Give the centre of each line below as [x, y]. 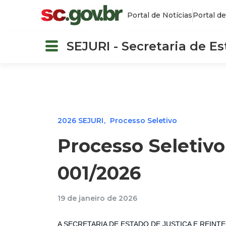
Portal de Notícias [160, 15]
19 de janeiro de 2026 [97, 199]
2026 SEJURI [80, 120]
